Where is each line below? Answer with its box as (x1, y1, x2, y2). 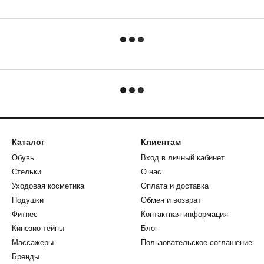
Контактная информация (141, 210, 228, 219)
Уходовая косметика (12, 181, 84, 191)
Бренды (12, 252, 39, 262)
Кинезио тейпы (12, 224, 64, 233)
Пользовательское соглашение (141, 238, 252, 247)
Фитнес (12, 210, 38, 219)
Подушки (12, 196, 44, 205)
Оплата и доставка (141, 181, 209, 191)
